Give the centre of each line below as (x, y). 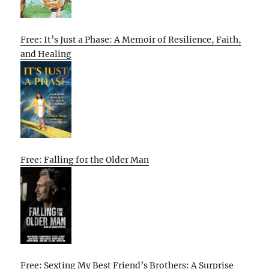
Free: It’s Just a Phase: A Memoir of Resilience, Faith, (131, 40)
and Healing (46, 54)
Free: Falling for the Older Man (85, 160)
